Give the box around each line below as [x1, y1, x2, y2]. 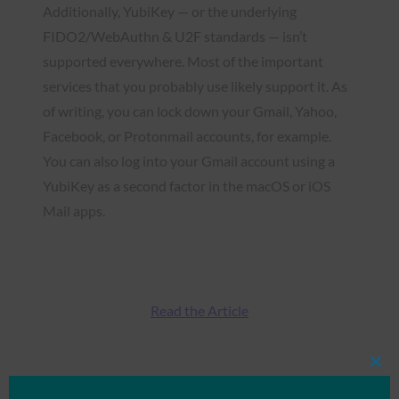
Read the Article [151, 301, 248, 319]
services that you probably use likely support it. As [43, 77, 347, 94]
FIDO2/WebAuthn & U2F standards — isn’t [43, 27, 307, 45]
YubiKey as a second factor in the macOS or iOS [43, 176, 330, 194]
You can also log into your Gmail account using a [43, 151, 335, 169]
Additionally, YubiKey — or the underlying [43, 2, 297, 20]
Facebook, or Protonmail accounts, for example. [43, 126, 331, 144]
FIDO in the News [61, 375, 170, 393]
